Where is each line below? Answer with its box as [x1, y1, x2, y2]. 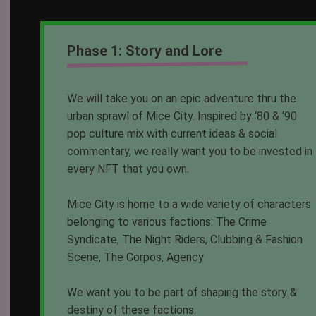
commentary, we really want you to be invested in [67, 144, 313, 158]
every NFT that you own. [67, 162, 190, 176]
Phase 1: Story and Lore [67, 42, 223, 59]
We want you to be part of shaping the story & [67, 285, 298, 299]
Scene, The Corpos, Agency [67, 250, 205, 264]
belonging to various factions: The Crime [67, 214, 267, 229]
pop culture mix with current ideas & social [67, 126, 278, 140]
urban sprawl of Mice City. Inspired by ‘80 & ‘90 [67, 109, 298, 123]
